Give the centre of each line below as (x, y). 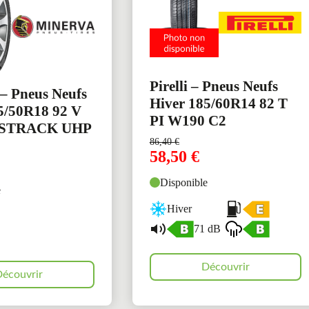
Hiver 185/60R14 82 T (218, 103)
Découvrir (225, 267)
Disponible (183, 182)
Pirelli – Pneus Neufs (213, 86)
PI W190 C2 (188, 120)
